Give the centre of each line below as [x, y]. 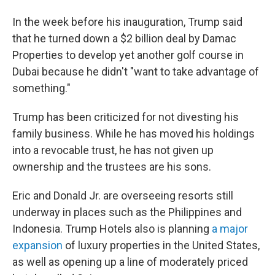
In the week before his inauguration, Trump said [127, 22]
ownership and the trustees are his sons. [112, 167]
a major [230, 229]
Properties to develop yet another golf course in [128, 55]
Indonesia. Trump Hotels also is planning [112, 229]
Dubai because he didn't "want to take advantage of [136, 72]
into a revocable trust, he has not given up [113, 150]
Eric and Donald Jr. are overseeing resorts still [123, 196]
